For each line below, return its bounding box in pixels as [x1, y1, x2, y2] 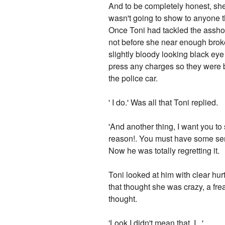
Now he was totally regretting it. [108, 145, 220, 157]
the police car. [108, 72, 158, 84]
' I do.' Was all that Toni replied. [108, 96, 218, 108]
